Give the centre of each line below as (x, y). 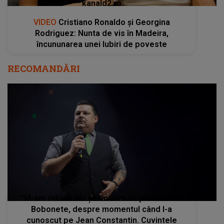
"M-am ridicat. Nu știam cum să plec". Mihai (101, 198)
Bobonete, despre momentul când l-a (102, 209)
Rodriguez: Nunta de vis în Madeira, (101, 33)
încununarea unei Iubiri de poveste (101, 44)
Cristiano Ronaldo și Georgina (113, 22)
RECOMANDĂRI (44, 68)
